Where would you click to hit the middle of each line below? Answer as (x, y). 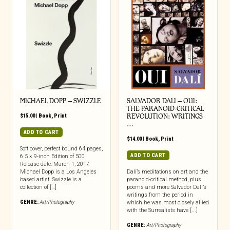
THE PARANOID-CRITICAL (165, 109)
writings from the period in (160, 195)
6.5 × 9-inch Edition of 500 (52, 157)
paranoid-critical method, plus (164, 180)
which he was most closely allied (168, 203)
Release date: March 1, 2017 (54, 164)
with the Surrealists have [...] (162, 210)
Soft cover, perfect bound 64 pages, (61, 149)
